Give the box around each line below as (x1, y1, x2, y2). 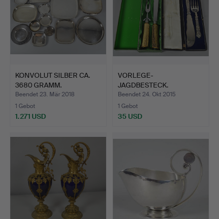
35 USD (118, 111, 142, 121)
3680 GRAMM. (15, 80, 62, 89)
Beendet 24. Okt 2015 (118, 90, 175, 98)
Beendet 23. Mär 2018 (15, 90, 75, 98)
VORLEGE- (118, 70, 153, 80)
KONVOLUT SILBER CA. (15, 70, 90, 80)
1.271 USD (15, 111, 46, 121)
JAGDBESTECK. (118, 80, 168, 89)
